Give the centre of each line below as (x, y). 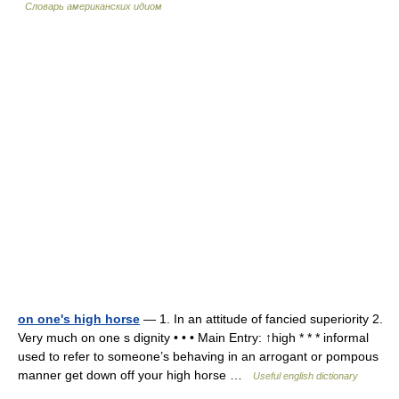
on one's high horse (79, 319)
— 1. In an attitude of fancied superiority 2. (261, 319)
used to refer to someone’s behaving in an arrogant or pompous (198, 356)
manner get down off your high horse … (135, 375)
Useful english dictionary (305, 376)
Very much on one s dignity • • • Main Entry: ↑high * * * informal (193, 338)
